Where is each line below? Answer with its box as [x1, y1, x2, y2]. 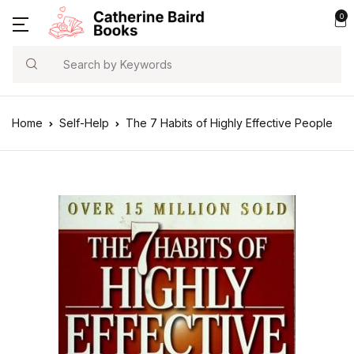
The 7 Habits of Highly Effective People [126, 115, 333, 130]
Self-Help [59, 115, 109, 130]
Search [12, 64, 55, 81]
